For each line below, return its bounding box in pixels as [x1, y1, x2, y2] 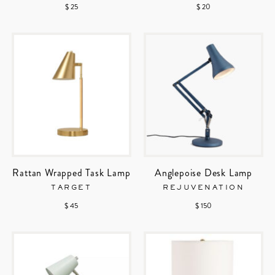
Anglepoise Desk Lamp [155, 166, 253, 180]
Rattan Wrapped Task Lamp [12, 166, 131, 180]
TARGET [51, 185, 92, 192]
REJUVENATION [163, 185, 245, 192]
